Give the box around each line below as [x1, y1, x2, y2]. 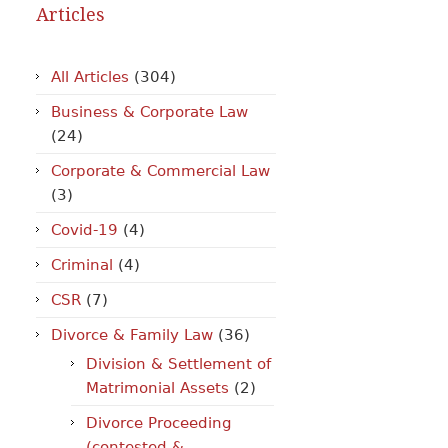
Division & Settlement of [86, 355, 271, 373]
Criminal [51, 256, 113, 274]
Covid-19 [51, 221, 118, 239]
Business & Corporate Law [51, 103, 248, 121]
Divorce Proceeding [86, 414, 232, 432]
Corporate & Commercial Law [51, 162, 270, 180]
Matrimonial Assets [86, 379, 229, 397]
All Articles [51, 68, 129, 86]
